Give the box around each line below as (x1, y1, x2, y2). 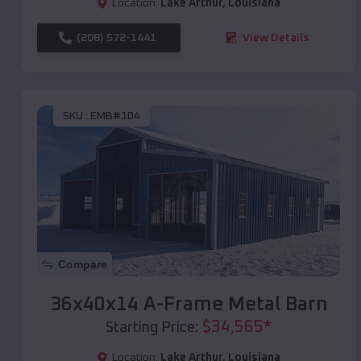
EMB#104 (90, 110, 140, 122)
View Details (243, 31, 309, 44)
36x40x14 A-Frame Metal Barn (49, 294, 328, 314)
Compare (58, 257, 107, 271)
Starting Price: (106, 320, 198, 335)
